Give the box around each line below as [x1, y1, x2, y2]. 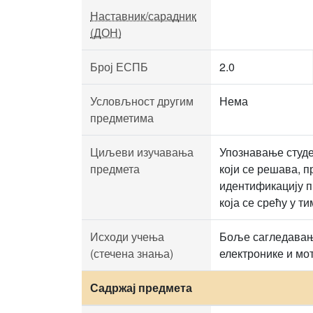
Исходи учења [90, 228, 164, 245]
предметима [90, 110, 154, 126]
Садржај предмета [90, 279, 192, 296]
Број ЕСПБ [90, 59, 148, 75]
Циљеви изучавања [90, 144, 194, 160]
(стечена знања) [90, 245, 173, 261]
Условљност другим [90, 93, 194, 109]
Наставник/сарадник [90, 8, 196, 24]
